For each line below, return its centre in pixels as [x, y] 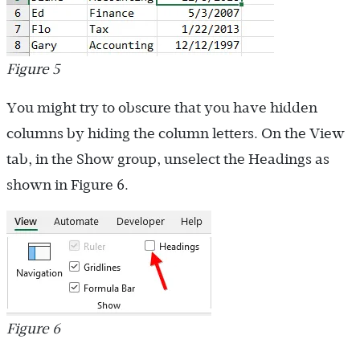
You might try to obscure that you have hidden [162, 108]
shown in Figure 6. [67, 185]
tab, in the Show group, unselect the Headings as [168, 160]
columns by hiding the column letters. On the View [176, 134]
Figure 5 [33, 70]
